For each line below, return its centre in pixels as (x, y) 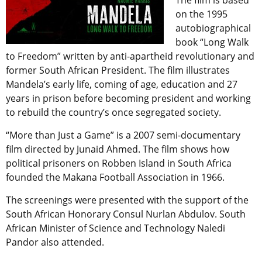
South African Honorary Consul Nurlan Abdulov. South (126, 214)
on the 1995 (201, 14)
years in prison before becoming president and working (128, 99)
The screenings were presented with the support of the (127, 200)
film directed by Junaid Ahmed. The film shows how (118, 149)
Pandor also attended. (55, 242)
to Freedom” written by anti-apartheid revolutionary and (130, 56)
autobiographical (213, 28)
